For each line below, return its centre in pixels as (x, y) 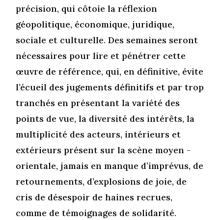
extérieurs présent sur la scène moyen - (103, 150)
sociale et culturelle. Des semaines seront (107, 40)
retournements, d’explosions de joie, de (101, 181)
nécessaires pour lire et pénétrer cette (101, 55)
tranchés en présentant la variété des (98, 103)
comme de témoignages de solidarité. (96, 213)
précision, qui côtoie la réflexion (87, 8)
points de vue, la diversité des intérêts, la (105, 118)
